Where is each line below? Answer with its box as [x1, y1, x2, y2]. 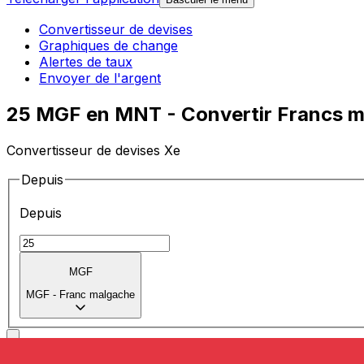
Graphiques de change [39, 37, 178, 54]
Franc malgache [59, 288, 135, 301]
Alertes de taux [39, 54, 132, 71]
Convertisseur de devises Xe [6, 141, 180, 158]
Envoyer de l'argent [39, 70, 161, 87]
